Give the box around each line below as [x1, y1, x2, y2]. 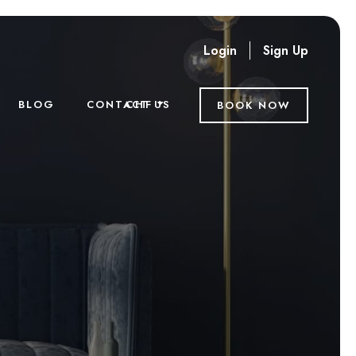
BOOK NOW [217, 98, 291, 113]
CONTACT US [86, 97, 171, 112]
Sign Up [263, 41, 308, 60]
